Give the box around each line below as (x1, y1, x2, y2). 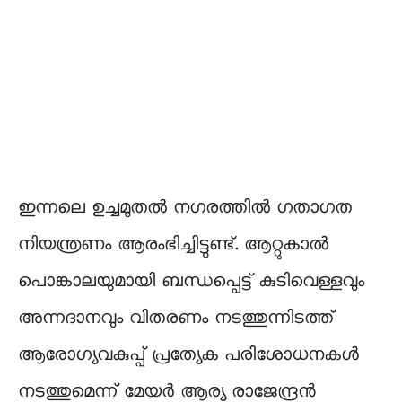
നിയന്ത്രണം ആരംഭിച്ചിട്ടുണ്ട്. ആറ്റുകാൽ (18, 234, 328, 257)
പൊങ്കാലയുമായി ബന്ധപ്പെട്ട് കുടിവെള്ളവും (18, 271, 364, 293)
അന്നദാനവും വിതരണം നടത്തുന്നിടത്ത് (18, 308, 334, 330)
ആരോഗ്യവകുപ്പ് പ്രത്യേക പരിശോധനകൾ (18, 345, 359, 367)
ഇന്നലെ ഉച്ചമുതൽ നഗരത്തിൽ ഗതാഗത (18, 197, 352, 220)
